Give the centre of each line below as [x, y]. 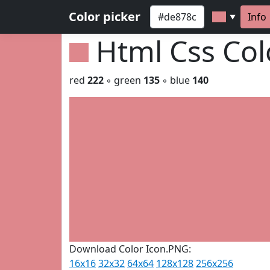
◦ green [124, 80]
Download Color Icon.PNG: [130, 249]
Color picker [105, 17]
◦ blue [176, 80]
